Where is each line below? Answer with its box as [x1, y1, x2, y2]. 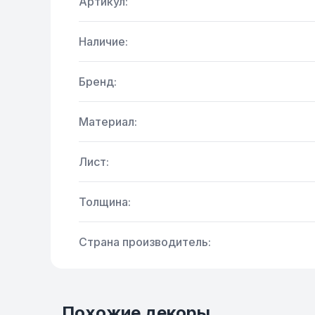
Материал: [79, 115, 137, 129]
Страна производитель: [79, 235, 211, 250]
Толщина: [79, 195, 131, 210]
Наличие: [79, 34, 128, 49]
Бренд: [79, 75, 117, 89]
